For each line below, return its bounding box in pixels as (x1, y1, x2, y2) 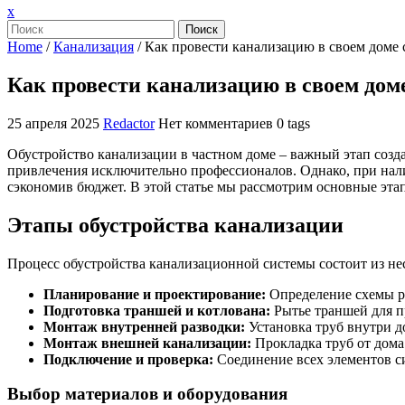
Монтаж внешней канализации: (43, 334, 251, 351)
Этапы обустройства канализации (7, 212, 344, 237)
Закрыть (14, 3, 64, 18)
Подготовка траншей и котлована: (43, 302, 270, 318)
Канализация (53, 39, 134, 54)
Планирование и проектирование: (43, 286, 266, 302)
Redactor (103, 115, 155, 131)
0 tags (277, 115, 310, 131)
